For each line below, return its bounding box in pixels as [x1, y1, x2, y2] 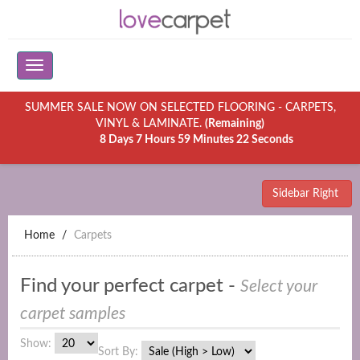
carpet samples [20, 305, 125, 322]
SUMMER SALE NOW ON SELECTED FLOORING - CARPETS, [24, 102, 336, 113]
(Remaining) [205, 118, 264, 129]
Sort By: [98, 346, 138, 358]
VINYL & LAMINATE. [96, 118, 205, 129]
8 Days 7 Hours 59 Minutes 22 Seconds [99, 134, 293, 145]
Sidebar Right [272, 188, 342, 199]
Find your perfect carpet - [20, 276, 240, 296]
